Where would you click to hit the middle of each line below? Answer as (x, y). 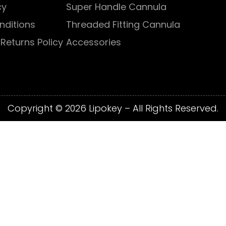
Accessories (94, 42)
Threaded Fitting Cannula (123, 24)
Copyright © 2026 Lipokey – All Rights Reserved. (113, 108)
